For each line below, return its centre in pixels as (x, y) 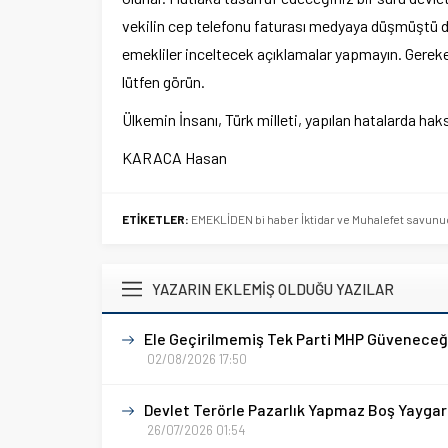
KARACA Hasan (174, 157)
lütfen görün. (163, 81)
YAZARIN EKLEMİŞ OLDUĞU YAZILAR (273, 289)
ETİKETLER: (155, 219)
